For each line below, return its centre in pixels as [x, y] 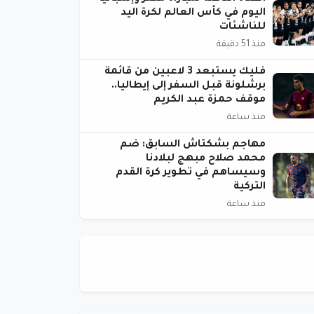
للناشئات [243, 27]
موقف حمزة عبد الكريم [210, 100]
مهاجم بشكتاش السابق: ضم [193, 145]
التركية [250, 187]
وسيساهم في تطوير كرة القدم [191, 173]
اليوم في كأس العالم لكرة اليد [193, 13]
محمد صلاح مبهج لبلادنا [206, 159]
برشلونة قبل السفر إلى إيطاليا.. [189, 86]
